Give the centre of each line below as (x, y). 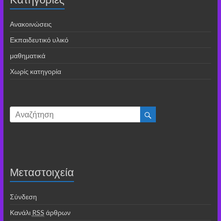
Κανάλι (21, 213)
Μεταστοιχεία (42, 172)
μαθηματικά (27, 55)
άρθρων (57, 213)
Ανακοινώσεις (31, 24)
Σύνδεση (23, 197)
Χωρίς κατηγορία (35, 71)
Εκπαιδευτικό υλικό (39, 39)
